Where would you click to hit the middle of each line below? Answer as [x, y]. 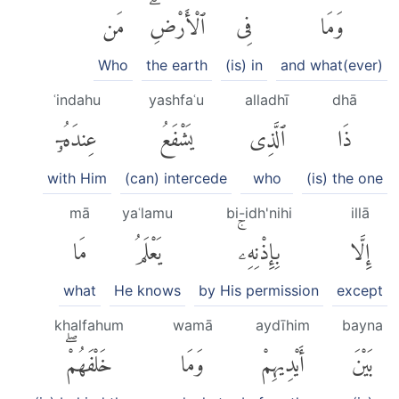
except [360, 291]
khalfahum [89, 326]
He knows [147, 291]
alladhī [267, 100]
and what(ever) [332, 65]
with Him [77, 178]
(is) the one [345, 178]
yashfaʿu [176, 100]
